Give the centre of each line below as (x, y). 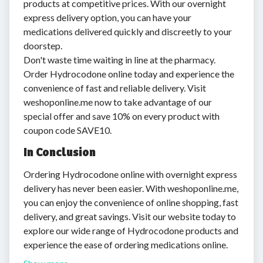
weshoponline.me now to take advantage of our (118, 102)
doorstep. (43, 45)
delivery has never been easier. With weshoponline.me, (131, 188)
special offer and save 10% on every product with (122, 116)
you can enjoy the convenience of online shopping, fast (131, 202)
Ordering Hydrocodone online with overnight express (130, 174)
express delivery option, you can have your (107, 17)
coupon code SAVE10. (68, 130)
